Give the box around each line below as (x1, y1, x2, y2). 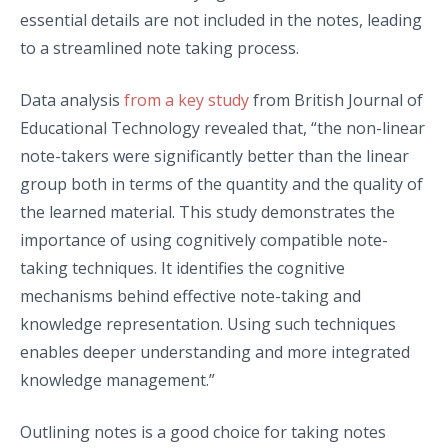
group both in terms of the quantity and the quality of (20, 172, 423, 195)
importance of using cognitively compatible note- (20, 228, 388, 251)
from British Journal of (249, 88, 423, 111)
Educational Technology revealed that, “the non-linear (20, 116, 425, 139)
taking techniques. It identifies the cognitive (20, 256, 345, 279)
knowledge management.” (20, 368, 215, 391)
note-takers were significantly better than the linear (20, 144, 409, 167)
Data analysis (20, 88, 124, 111)
